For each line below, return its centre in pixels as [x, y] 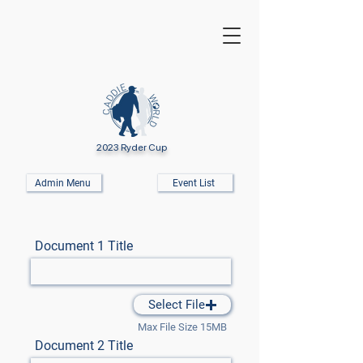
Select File [176, 304]
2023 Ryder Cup [131, 147]
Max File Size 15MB [182, 327]
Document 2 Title [84, 346]
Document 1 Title [84, 246]
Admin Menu [62, 183]
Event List [194, 183]
